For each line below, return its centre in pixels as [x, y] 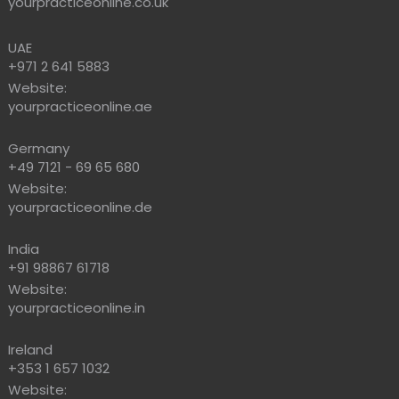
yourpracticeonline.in [76, 307]
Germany [38, 148]
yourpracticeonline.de [80, 207]
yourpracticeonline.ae [80, 106]
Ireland [30, 349]
